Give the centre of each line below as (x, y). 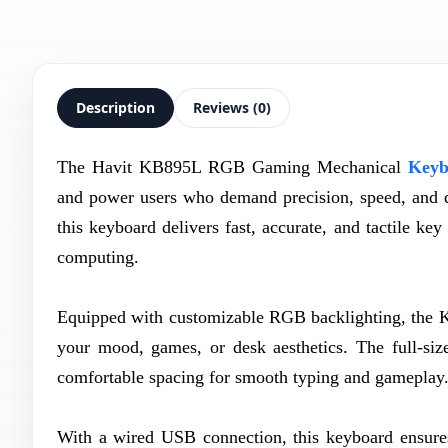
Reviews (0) (232, 107)
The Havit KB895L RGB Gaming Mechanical (232, 167)
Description (115, 107)
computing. (98, 257)
